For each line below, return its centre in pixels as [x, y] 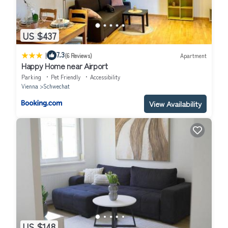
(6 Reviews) [78, 55]
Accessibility [105, 77]
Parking [31, 77]
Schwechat [56, 86]
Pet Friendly [66, 77]
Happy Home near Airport [65, 66]
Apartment [193, 55]
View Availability [175, 104]
